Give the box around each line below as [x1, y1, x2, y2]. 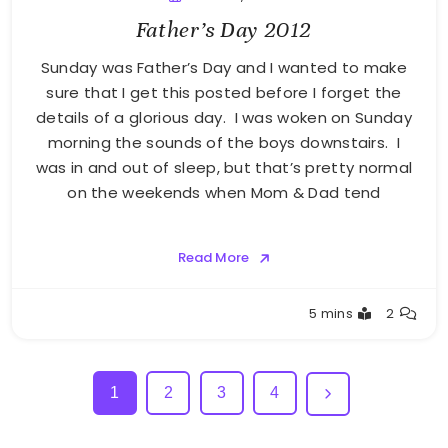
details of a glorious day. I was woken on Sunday [36, 106, 412, 128]
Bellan [43, 313, 86, 334]
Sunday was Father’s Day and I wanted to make [40, 56, 408, 78]
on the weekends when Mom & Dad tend [67, 181, 381, 203]
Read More [177, 247, 249, 267]
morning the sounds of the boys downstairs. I [47, 131, 401, 153]
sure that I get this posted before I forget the [46, 81, 402, 103]
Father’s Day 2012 [135, 15, 313, 43]
